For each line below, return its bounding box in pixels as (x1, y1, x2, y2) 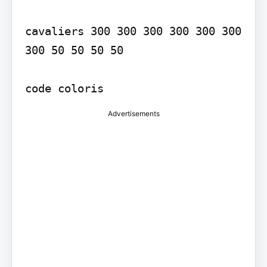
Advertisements (107, 108, 160, 118)
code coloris (24, 81, 104, 95)
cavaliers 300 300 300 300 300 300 (24, 24, 241, 38)
